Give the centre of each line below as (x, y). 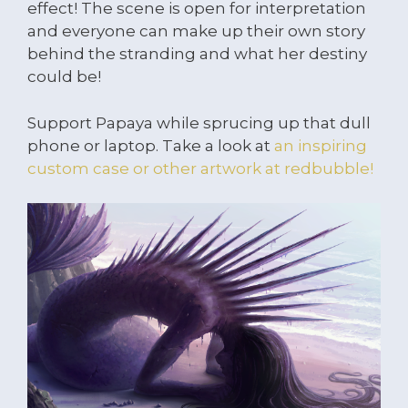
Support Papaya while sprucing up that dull (199, 122)
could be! (64, 76)
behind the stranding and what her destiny (197, 54)
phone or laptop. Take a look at (151, 145)
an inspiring (321, 145)
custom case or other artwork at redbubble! (200, 168)
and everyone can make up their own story (196, 31)
